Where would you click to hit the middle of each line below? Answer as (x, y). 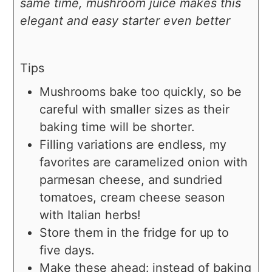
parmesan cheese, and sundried (131, 180)
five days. (67, 250)
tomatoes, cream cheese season (133, 198)
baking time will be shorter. (117, 127)
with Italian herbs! (90, 215)
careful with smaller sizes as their (135, 110)
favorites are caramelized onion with (144, 162)
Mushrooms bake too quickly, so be (141, 92)
